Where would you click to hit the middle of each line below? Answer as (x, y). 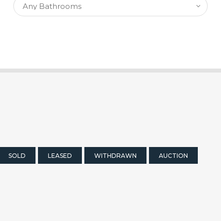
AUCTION (173, 156)
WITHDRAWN (115, 156)
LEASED (60, 156)
